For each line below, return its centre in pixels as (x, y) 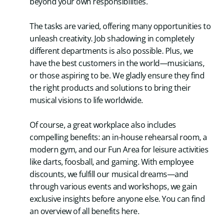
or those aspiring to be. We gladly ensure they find (117, 75)
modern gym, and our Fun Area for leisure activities (119, 149)
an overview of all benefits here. (85, 211)
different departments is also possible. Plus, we (111, 51)
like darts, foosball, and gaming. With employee (112, 162)
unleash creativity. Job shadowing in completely (112, 38)
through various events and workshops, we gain (113, 186)
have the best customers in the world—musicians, (117, 63)
